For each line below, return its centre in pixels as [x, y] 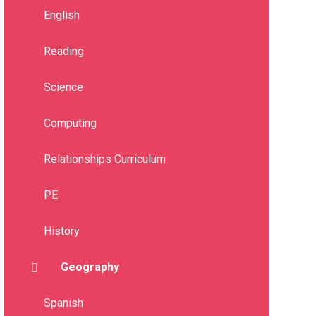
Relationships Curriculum [104, 159]
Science [63, 87]
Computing [70, 123]
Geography [90, 267]
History [61, 231]
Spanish [63, 303]
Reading [63, 51]
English [61, 16]
